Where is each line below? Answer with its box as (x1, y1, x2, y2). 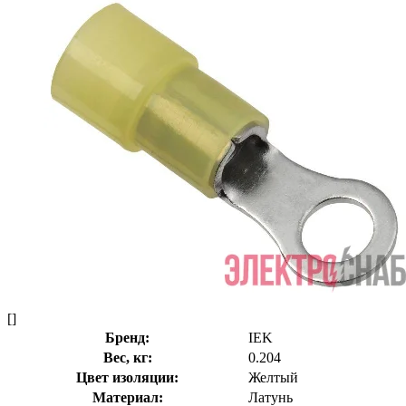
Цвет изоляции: (76, 369, 179, 385)
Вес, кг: (102, 349, 152, 365)
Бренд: (105, 329, 150, 345)
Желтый (248, 369, 298, 385)
